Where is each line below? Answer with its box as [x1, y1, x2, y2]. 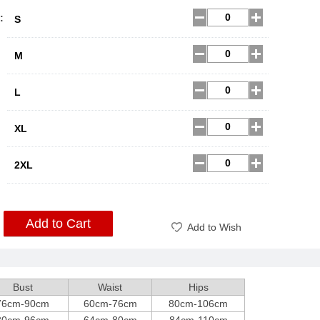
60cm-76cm [83, 298, 137, 309]
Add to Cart [26, 216, 91, 231]
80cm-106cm [169, 298, 228, 309]
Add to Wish [187, 221, 241, 233]
